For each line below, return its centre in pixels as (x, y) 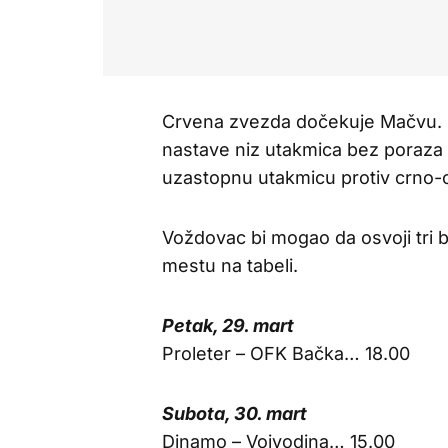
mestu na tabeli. (230, 265)
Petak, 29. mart (228, 325)
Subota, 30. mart (234, 413)
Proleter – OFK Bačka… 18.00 (286, 353)
